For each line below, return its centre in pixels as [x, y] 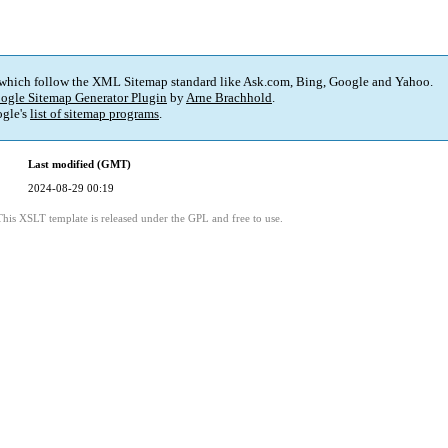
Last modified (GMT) [79, 164]
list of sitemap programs [94, 114]
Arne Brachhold [229, 98]
